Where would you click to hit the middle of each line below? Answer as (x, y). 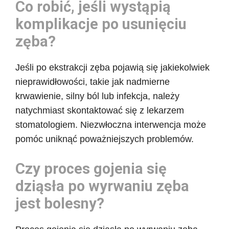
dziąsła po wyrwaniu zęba (102, 186)
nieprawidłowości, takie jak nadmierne (93, 82)
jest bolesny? (60, 203)
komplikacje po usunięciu (101, 24)
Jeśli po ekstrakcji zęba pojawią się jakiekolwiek (112, 67)
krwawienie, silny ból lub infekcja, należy (97, 96)
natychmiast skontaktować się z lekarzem (100, 110)
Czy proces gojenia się (91, 168)
